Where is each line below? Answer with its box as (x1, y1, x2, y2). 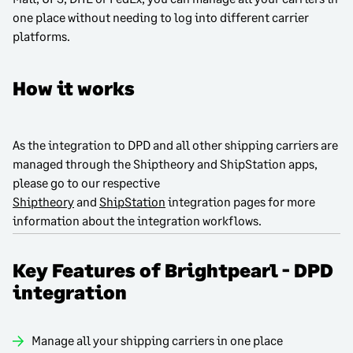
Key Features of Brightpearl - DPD (13, 258, 333, 281)
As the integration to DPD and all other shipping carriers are (13, 136, 338, 152)
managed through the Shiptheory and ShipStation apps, (13, 155, 318, 171)
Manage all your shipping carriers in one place (32, 332, 283, 347)
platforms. (13, 28, 70, 44)
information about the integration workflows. (13, 212, 262, 228)
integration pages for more (165, 193, 315, 209)
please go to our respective (13, 174, 160, 190)
